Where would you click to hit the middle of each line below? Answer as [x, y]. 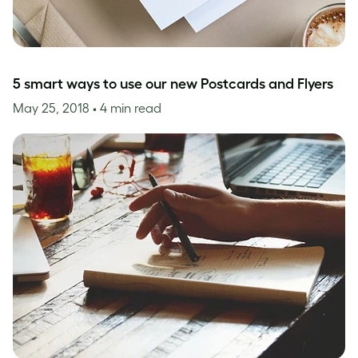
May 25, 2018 [53, 108]
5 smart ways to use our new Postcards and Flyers [173, 84]
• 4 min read [127, 108]
